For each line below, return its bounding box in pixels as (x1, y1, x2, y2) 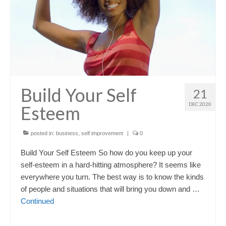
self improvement (81, 130, 123, 136)
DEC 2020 (189, 100, 211, 107)
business (56, 130, 78, 136)
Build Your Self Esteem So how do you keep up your (21, 148, 192, 157)
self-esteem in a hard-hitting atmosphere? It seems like (21, 160, 201, 169)
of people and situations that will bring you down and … (21, 184, 200, 193)
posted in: (29, 130, 56, 136)
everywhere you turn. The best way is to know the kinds (21, 172, 204, 181)
